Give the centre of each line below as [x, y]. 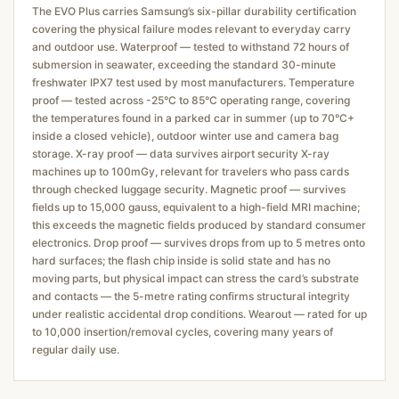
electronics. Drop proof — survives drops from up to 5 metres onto [199, 242]
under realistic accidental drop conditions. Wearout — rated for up [199, 313]
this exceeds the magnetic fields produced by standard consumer [199, 224]
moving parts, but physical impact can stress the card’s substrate [195, 278]
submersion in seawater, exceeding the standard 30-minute [184, 64]
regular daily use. [76, 349]
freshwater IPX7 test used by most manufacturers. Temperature [193, 82]
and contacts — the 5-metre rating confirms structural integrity [191, 296]
